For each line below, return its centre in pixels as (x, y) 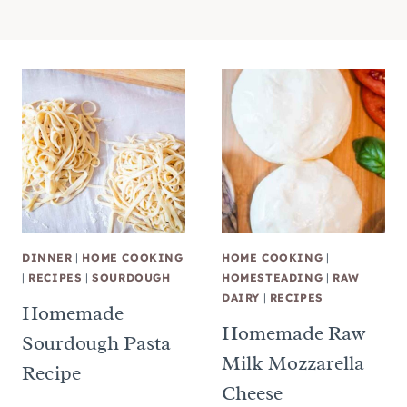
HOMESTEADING (273, 278)
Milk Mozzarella (293, 363)
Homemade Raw (293, 333)
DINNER (47, 258)
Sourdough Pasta (96, 343)
